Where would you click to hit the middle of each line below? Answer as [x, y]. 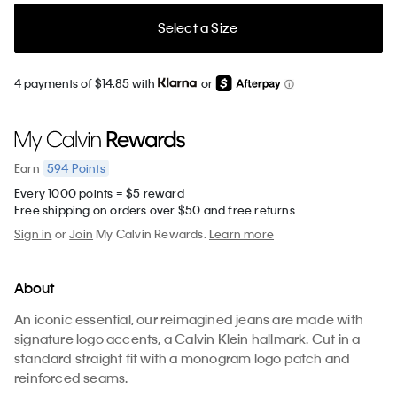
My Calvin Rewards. [152, 233]
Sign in [33, 233]
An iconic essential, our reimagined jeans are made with [189, 319]
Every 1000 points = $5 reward [99, 192]
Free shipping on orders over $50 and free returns [155, 209]
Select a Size [198, 28]
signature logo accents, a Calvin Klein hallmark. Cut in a [187, 338]
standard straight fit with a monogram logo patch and [183, 358]
